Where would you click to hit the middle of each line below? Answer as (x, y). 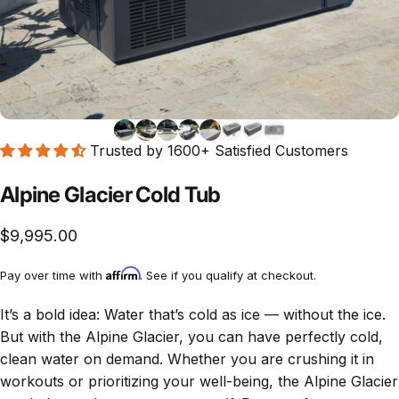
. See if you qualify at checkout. (228, 276)
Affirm (123, 274)
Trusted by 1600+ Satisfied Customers (219, 151)
